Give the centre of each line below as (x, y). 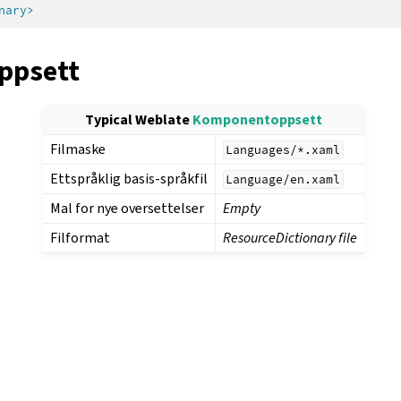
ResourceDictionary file (290, 237)
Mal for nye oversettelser (127, 208)
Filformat (80, 237)
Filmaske (77, 149)
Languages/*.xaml (283, 149)
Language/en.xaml (283, 179)
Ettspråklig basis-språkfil (128, 178)
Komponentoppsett (257, 119)
